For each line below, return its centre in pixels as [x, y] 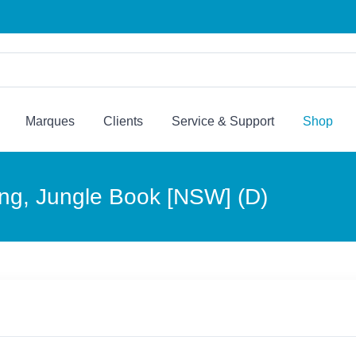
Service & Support [223, 122]
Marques [50, 122]
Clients [123, 122]
